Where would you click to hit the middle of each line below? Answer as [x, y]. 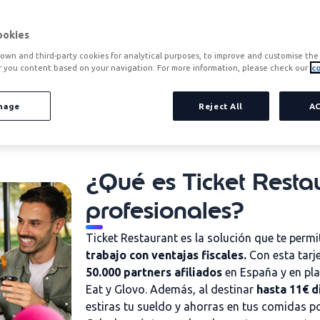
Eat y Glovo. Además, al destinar [171, 289]
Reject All [221, 106]
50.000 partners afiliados [154, 272]
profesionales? [165, 211]
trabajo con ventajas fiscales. [166, 255]
